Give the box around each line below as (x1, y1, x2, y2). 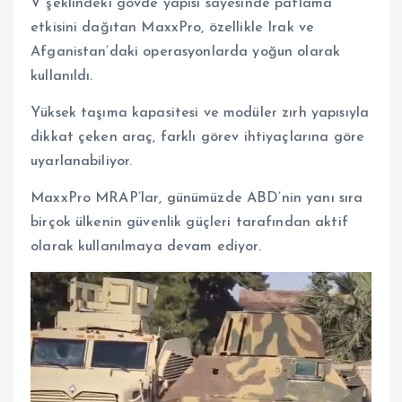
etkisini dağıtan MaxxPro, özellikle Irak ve (31, 20, 315, 35)
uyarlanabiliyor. (31, 153, 133, 169)
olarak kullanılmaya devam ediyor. (31, 239, 261, 254)
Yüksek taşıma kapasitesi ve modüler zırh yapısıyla (31, 105, 370, 120)
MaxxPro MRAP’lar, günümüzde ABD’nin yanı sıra (31, 190, 363, 205)
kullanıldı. (31, 68, 93, 83)
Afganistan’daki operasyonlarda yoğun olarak (31, 44, 341, 59)
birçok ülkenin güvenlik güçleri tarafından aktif (31, 214, 348, 230)
